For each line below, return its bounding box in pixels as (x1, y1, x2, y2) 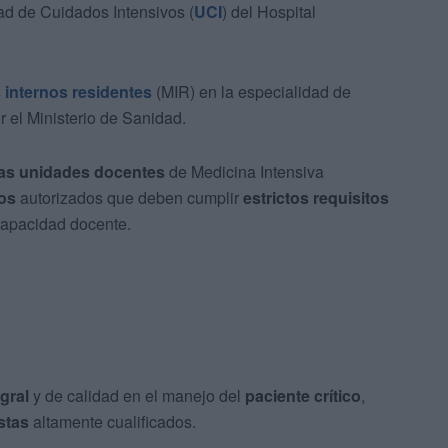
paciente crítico (245, 384, 361, 408)
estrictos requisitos (243, 186, 389, 210)
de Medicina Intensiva (165, 160, 324, 184)
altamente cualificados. (29, 410, 196, 434)
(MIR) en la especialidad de (152, 80, 351, 104)
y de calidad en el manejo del (29, 384, 245, 408)
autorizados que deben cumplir (16, 186, 243, 210)
